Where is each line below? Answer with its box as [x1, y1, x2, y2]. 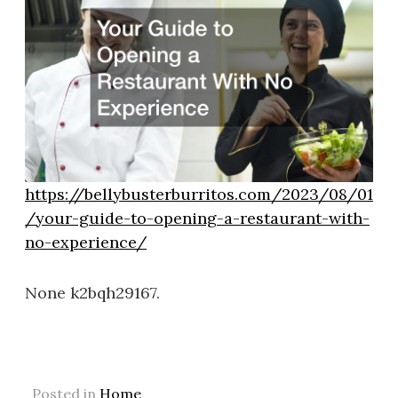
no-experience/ [25, 232, 147, 253]
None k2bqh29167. [25, 283, 160, 304]
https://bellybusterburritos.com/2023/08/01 [25, 184, 373, 205]
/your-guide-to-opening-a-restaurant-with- [25, 208, 370, 229]
